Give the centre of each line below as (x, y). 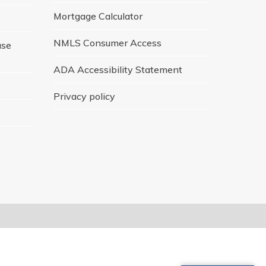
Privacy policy (84, 96)
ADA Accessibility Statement (118, 69)
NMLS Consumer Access (107, 42)
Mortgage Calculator (98, 16)
